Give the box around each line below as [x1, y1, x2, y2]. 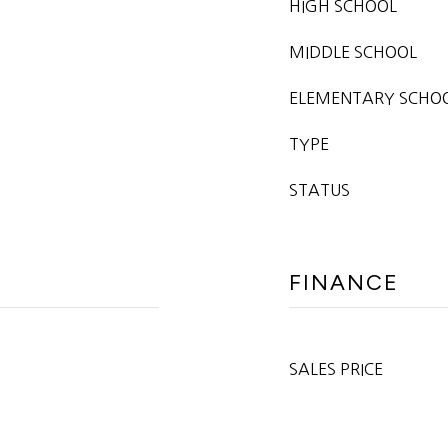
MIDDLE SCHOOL [289, 44, 417, 60]
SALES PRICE [289, 361, 383, 377]
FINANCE [289, 269, 399, 296]
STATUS [289, 182, 350, 198]
